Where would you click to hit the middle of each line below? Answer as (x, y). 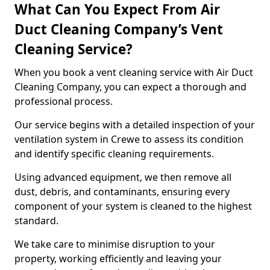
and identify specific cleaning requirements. (115, 154)
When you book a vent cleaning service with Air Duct (134, 72)
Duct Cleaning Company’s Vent (119, 29)
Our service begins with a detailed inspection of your (135, 125)
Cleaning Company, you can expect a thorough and (130, 87)
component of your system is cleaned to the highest (133, 206)
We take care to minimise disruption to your (115, 244)
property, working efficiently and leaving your (118, 259)
